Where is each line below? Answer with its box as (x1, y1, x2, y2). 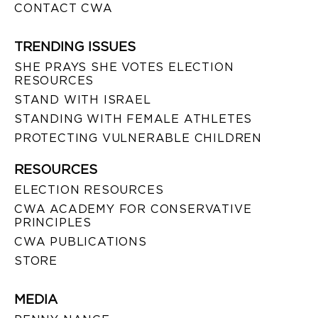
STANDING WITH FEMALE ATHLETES (14, 111, 253, 126)
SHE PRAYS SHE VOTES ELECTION (14, 60, 234, 74)
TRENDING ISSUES (14, 38, 136, 54)
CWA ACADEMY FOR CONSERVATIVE (14, 202, 252, 216)
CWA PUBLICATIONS (14, 234, 147, 248)
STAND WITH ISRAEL (14, 92, 151, 106)
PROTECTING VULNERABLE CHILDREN (14, 131, 262, 145)
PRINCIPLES (14, 215, 92, 229)
